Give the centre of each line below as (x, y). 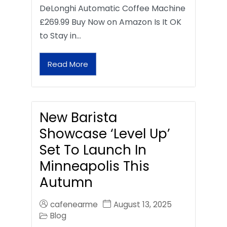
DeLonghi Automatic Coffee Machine (112, 9)
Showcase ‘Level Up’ (105, 134)
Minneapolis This (94, 166)
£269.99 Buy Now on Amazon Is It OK (110, 22)
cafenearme (74, 205)
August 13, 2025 (143, 205)
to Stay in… (60, 36)
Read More (68, 64)
